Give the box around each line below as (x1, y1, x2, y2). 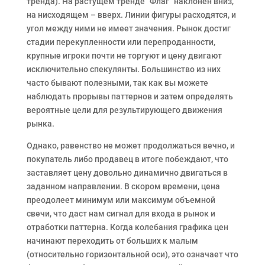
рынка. (26, 119, 54, 128)
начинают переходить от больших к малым (26, 236, 198, 245)
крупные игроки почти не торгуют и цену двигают (26, 51, 222, 60)
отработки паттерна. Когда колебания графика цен (26, 222, 228, 232)
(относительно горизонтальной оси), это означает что (26, 250, 238, 259)
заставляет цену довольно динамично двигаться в (26, 168, 228, 177)
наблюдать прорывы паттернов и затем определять (26, 92, 233, 101)
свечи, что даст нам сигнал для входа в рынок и (26, 209, 215, 218)
